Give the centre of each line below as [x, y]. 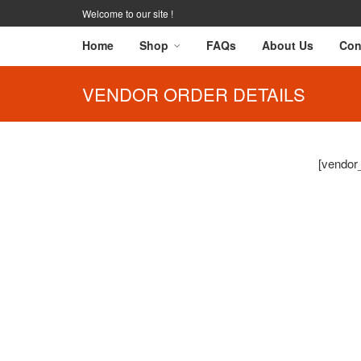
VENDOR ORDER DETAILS [194, 94]
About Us [288, 45]
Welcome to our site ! [128, 13]
